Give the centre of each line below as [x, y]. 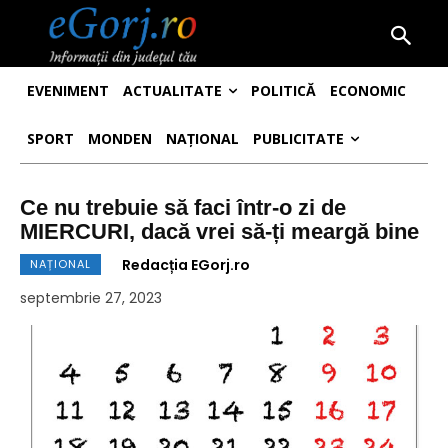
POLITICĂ [283, 91]
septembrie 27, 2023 [91, 298]
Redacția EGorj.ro [186, 265]
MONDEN [120, 139]
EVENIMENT [68, 91]
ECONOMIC [368, 91]
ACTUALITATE [172, 91]
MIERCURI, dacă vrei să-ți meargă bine [219, 232]
